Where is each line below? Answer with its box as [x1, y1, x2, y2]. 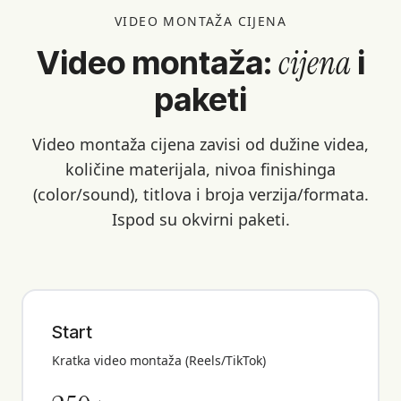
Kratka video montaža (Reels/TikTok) [52, 351, 266, 369]
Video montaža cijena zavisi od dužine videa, [32, 132, 369, 155]
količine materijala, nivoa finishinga [65, 158, 336, 180]
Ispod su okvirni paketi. [111, 208, 290, 230]
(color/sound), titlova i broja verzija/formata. [32, 183, 369, 205]
